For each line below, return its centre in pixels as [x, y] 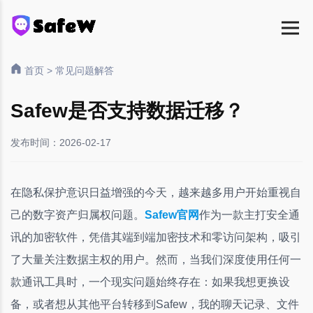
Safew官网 [172, 215]
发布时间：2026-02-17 [61, 143]
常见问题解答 [85, 71]
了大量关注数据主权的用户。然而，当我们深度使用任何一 [156, 260]
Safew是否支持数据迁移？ [127, 111]
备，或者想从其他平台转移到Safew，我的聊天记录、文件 [155, 304]
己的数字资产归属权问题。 [78, 215]
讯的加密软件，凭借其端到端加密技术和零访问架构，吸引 [156, 237]
